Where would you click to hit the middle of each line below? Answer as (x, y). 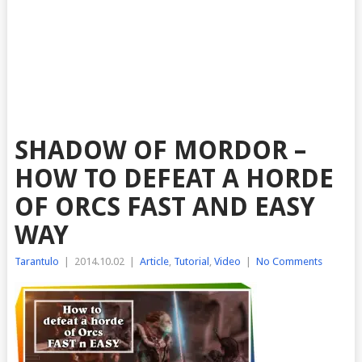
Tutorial (191, 261)
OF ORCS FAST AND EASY (164, 207)
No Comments (289, 261)
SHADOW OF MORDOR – (160, 150)
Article (154, 261)
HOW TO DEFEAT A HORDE (174, 179)
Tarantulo (36, 261)
